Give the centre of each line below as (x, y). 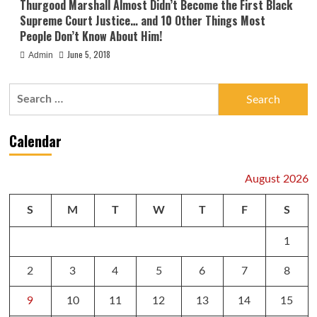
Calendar (35, 141)
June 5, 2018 (88, 54)
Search (25, 92)
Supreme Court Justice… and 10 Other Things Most (142, 21)
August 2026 (276, 179)
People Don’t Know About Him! (91, 36)
